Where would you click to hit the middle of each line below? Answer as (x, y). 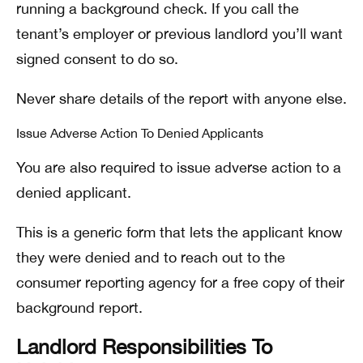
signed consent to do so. (97, 59)
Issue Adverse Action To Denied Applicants (140, 133)
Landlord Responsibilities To (144, 346)
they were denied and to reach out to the (151, 257)
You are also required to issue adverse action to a (179, 167)
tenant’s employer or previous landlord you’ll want (179, 34)
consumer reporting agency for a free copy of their (180, 282)
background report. (79, 307)
